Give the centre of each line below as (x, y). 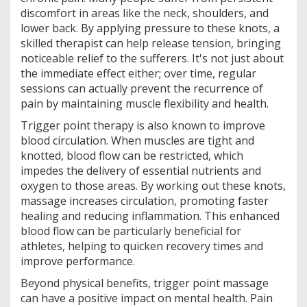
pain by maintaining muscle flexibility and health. (145, 103)
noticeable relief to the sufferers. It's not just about (152, 58)
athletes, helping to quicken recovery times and (142, 246)
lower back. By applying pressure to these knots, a (150, 28)
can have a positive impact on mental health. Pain (147, 298)
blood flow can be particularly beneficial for (131, 231)
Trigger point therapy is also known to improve (143, 125)
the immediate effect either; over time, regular (138, 73)
